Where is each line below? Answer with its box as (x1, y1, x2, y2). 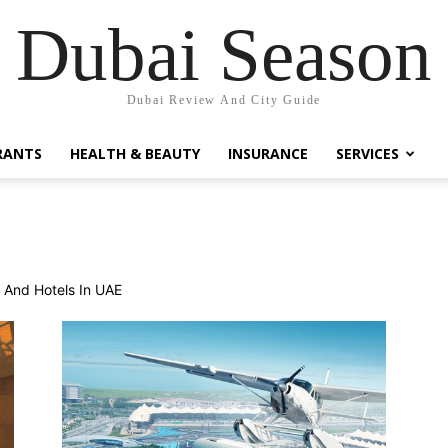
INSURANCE (228, 144, 308, 163)
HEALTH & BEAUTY (70, 144, 200, 163)
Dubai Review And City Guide (126, 92, 322, 107)
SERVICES (336, 144, 399, 163)
